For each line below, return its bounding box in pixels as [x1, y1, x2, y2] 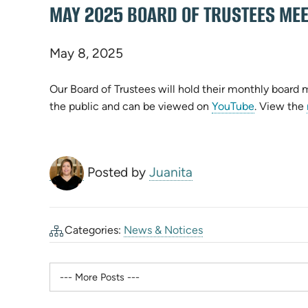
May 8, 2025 [49, 45, 123, 61]
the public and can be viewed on [49, 99, 212, 113]
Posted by [87, 164, 149, 180]
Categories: [62, 223, 124, 236]
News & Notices [124, 223, 203, 236]
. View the [254, 99, 307, 113]
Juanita [149, 164, 192, 180]
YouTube [212, 99, 254, 113]
